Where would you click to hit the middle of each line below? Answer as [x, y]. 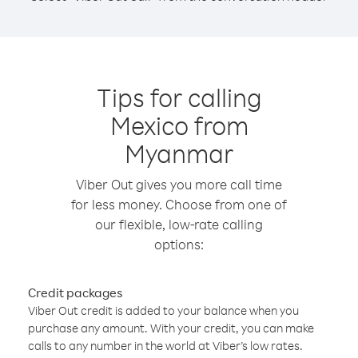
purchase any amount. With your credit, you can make [171, 328]
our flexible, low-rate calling [179, 224]
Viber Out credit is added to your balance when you [163, 310]
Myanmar [179, 153]
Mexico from [179, 125]
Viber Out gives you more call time [179, 184]
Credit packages [75, 292]
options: [179, 244]
